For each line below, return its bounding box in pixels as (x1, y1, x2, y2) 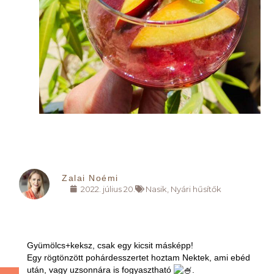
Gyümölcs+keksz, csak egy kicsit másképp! (26, 240, 193, 250)
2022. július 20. (81, 184, 136, 194)
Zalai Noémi (62, 172, 119, 183)
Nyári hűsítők (171, 184, 222, 194)
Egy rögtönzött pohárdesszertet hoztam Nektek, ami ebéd (26, 252, 250, 262)
